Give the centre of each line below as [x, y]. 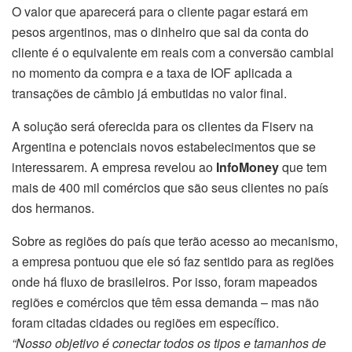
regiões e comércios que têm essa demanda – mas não [165, 302]
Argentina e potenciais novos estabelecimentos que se [164, 146]
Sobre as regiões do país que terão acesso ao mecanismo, [175, 240]
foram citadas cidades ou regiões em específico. [145, 322]
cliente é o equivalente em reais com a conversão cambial [173, 52]
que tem [303, 167]
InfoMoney [247, 167]
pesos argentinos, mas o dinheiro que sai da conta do [160, 31]
